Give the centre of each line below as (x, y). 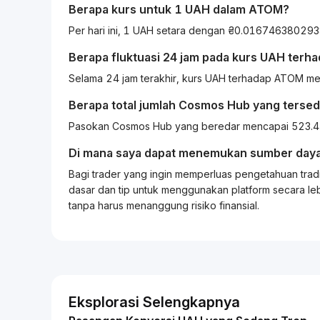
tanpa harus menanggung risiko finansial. (164, 205)
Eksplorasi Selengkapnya (154, 302)
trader (105, 174)
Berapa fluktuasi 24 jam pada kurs (164, 57)
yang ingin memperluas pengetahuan (211, 174)
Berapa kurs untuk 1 (127, 9)
